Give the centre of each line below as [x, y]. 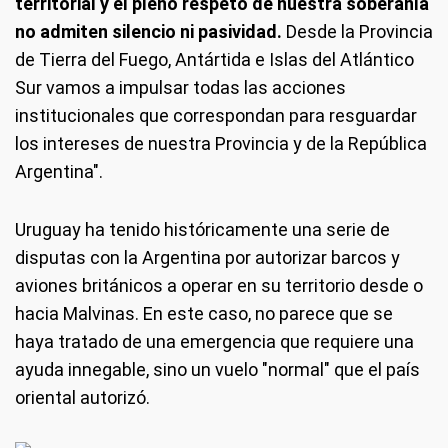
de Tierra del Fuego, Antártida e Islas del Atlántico [214, 59]
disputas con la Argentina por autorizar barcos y [207, 257]
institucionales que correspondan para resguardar [216, 115]
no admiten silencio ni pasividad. [150, 31]
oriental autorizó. [82, 397]
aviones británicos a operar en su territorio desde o [219, 285]
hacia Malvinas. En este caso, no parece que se [204, 313]
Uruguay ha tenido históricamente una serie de [202, 229]
